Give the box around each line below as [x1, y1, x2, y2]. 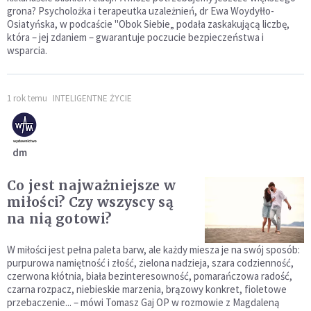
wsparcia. [7, 44, 47, 57]
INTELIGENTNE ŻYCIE [53, 92, 132, 104]
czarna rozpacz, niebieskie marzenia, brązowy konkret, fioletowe [7, 283, 287, 296]
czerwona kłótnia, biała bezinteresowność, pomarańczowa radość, [7, 269, 292, 283]
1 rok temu [7, 92, 47, 104]
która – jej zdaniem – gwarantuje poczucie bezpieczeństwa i [7, 31, 264, 44]
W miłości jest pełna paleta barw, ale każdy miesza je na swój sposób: [7, 243, 300, 257]
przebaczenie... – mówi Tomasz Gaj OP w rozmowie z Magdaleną [7, 296, 280, 310]
